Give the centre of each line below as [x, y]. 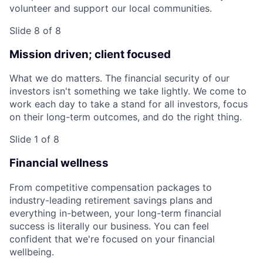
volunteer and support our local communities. [111, 8]
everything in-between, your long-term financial [115, 213]
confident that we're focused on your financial [112, 239]
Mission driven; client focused [90, 54]
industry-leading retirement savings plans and [111, 200]
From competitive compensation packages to [111, 187]
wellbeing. [32, 252]
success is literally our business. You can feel [109, 226]
